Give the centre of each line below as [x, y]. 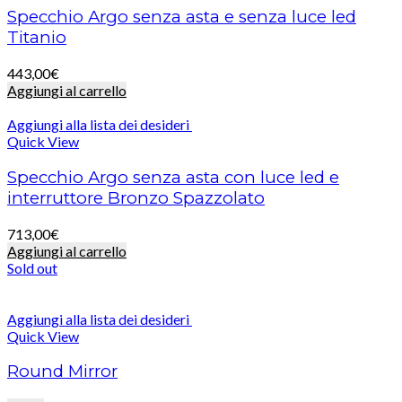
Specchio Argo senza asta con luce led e [173, 177]
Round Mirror [62, 371]
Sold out [32, 267]
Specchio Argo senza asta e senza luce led [182, 17]
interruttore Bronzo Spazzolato [136, 197]
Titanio [37, 38]
